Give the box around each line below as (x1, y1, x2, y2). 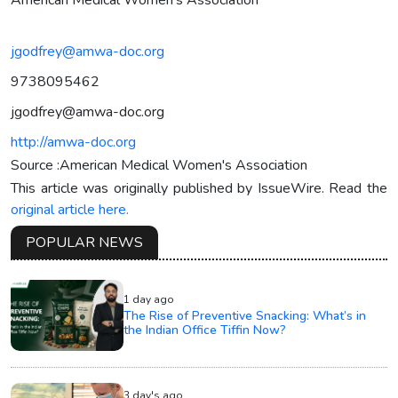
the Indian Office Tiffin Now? (123, 321, 287, 338)
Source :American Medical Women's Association (11, 155, 307, 175)
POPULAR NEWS (26, 232, 143, 252)
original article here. (11, 199, 129, 219)
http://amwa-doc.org (11, 131, 136, 152)
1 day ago (123, 291, 175, 306)
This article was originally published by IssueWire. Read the (11, 178, 387, 198)
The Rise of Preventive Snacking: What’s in (123, 306, 367, 324)
